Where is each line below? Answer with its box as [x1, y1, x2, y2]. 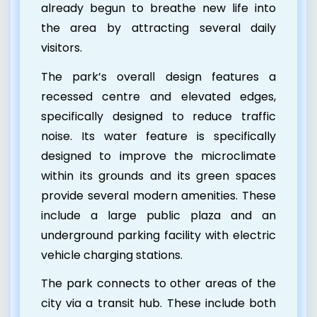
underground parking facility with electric [40, 226, 277, 243]
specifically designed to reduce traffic [40, 108, 277, 125]
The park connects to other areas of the [40, 275, 277, 292]
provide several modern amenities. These [40, 187, 277, 204]
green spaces [190, 167, 277, 184]
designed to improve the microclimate [40, 147, 277, 164]
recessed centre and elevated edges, [40, 88, 277, 105]
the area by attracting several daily [40, 19, 277, 36]
